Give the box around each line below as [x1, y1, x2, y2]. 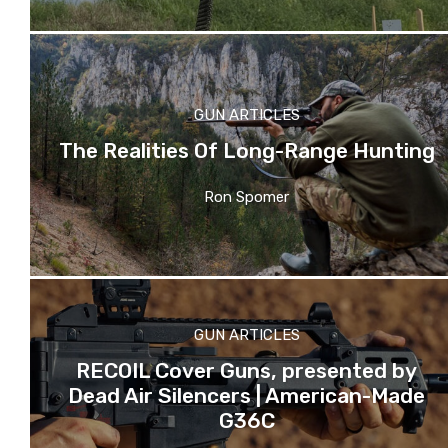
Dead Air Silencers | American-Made [68, 382, 425, 408]
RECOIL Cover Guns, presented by [76, 357, 417, 383]
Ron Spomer [204, 187, 289, 206]
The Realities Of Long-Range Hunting [58, 137, 435, 163]
